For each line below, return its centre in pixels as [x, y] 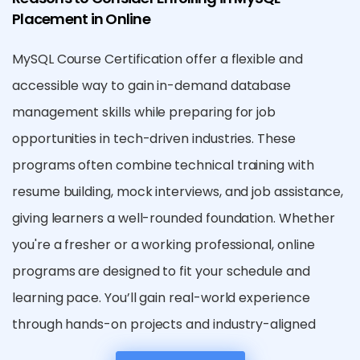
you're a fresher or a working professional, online [164, 245]
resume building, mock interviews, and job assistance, [178, 192]
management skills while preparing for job [144, 112]
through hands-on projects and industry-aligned [164, 325]
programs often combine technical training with [163, 166]
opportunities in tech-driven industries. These [154, 139]
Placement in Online [81, 19]
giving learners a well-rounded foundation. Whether [174, 219]
